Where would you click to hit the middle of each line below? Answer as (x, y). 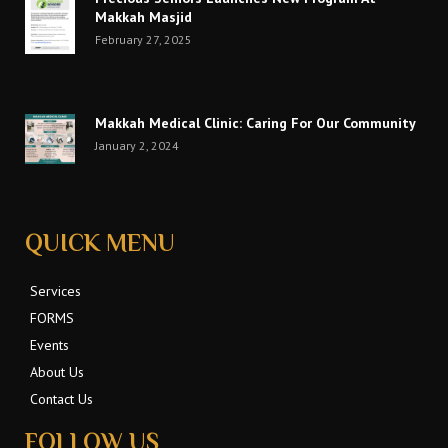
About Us (57, 372)
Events (49, 345)
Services (55, 291)
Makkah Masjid (143, 17)
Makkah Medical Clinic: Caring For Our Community (255, 123)
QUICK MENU (100, 246)
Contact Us (61, 399)
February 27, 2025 (143, 40)
